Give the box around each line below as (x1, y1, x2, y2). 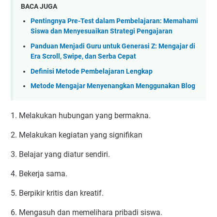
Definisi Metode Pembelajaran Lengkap (31, 67, 153, 76)
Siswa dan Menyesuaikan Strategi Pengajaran (31, 27, 172, 36)
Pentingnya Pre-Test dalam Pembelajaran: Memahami (31, 17, 198, 26)
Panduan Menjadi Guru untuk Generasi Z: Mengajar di (31, 42, 195, 51)
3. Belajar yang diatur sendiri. (11, 149, 110, 159)
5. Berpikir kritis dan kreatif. (11, 188, 104, 198)
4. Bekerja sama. (11, 169, 67, 178)
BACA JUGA (21, 2, 57, 10)
